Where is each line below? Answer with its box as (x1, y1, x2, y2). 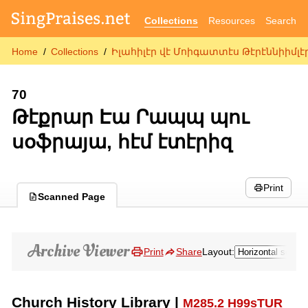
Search (265, 14, 297, 26)
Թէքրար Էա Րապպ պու (11, 106, 249, 128)
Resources (208, 14, 256, 26)
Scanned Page (38, 190, 106, 202)
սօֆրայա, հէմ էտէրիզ (11, 131, 232, 153)
